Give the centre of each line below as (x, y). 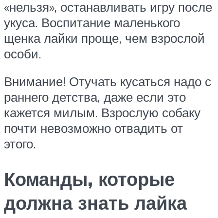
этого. (22, 144)
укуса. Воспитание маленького (92, 22)
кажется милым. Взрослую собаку (102, 113)
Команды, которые (89, 179)
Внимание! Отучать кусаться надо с (108, 82)
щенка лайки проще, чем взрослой (104, 38)
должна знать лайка (95, 203)
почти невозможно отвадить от (93, 128)
